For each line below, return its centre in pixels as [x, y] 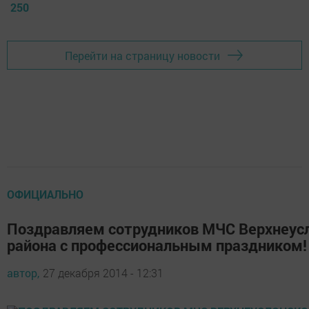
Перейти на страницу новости [142, 55]
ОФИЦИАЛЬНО [45, 195]
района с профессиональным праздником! [157, 246]
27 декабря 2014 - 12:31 [103, 273]
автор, [23, 273]
